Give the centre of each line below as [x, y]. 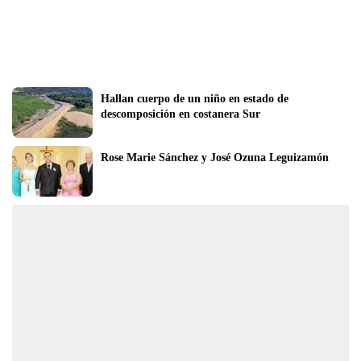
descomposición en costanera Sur [180, 114]
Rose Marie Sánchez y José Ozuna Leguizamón [215, 157]
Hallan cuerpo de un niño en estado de [195, 98]
